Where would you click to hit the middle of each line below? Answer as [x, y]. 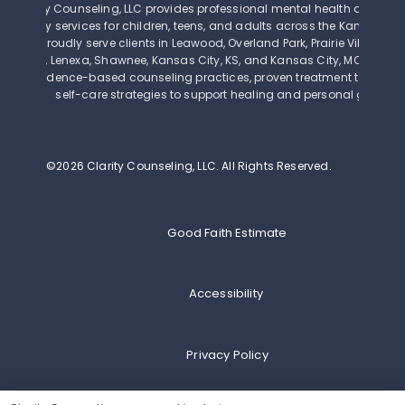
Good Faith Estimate [227, 232]
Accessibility [227, 294]
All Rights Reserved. [277, 165]
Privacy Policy [227, 355]
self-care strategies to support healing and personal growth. [227, 95]
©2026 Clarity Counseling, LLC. [134, 165]
